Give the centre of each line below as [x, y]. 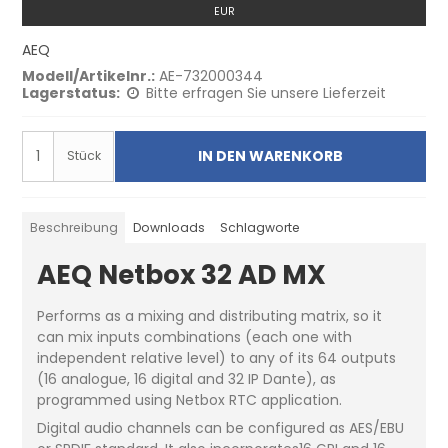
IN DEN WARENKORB [270, 155]
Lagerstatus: [71, 92]
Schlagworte [260, 227]
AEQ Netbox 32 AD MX [182, 274]
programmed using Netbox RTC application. [190, 399]
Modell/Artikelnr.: [89, 75]
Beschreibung [73, 227]
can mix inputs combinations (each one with [195, 336]
